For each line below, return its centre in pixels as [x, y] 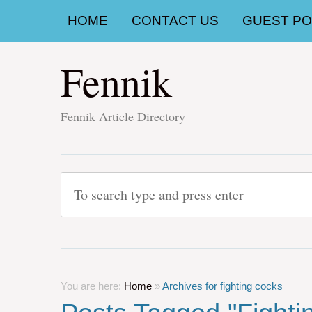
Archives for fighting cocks [223, 286]
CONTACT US [175, 21]
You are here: [92, 286]
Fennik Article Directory [123, 116]
